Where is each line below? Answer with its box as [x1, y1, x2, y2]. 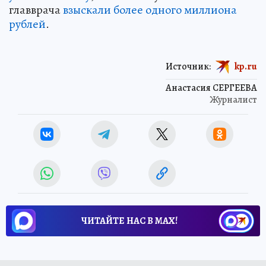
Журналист [210, 93, 257, 106]
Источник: [166, 59, 211, 73]
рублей [9, 15, 46, 32]
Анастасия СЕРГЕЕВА [166, 81, 257, 94]
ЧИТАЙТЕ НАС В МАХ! [81, 214, 178, 227]
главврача [9, 1, 63, 18]
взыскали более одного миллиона [63, 1, 237, 18]
